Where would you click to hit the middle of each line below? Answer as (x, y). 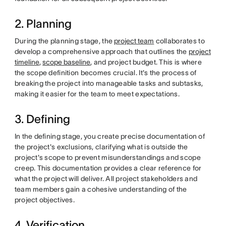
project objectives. (44, 200)
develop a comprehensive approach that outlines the (101, 51)
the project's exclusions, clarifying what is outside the (101, 147)
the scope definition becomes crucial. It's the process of (105, 73)
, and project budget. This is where (146, 62)
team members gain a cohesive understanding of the (101, 189)
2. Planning (43, 24)
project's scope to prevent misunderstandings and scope (107, 157)
